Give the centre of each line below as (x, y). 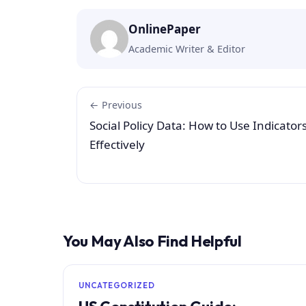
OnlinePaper (165, 29)
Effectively (117, 145)
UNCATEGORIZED (117, 286)
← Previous (116, 105)
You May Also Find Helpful (152, 241)
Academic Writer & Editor (187, 49)
